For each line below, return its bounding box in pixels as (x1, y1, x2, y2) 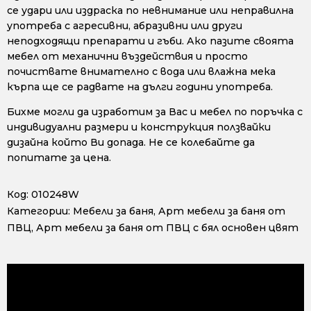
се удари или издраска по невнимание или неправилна (7, 4, 294, 17)
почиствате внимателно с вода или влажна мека (7, 65, 276, 78)
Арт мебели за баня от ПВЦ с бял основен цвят (36, 221, 299, 235)
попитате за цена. (7, 151, 111, 165)
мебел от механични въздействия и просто (7, 50, 248, 63)
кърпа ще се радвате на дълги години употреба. (7, 81, 273, 94)
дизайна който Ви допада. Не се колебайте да (7, 136, 255, 149)
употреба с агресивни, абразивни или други (7, 19, 242, 33)
